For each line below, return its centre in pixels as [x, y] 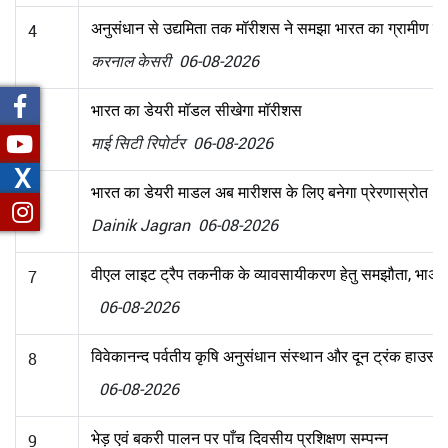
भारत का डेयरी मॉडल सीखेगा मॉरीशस [196, 109]
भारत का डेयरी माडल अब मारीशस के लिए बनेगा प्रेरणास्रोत [259, 191]
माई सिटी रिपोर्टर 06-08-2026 [182, 142]
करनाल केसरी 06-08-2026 [175, 60]
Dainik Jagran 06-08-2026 [184, 224]
